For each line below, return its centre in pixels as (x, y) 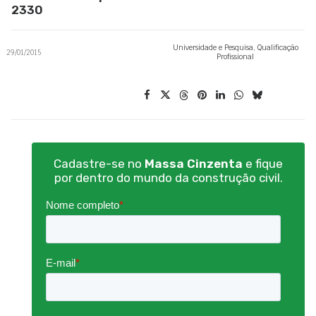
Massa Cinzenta (194, 164)
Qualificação (278, 48)
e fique (263, 164)
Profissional (235, 57)
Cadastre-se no (99, 164)
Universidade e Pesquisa (213, 48)
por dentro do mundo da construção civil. (168, 178)
